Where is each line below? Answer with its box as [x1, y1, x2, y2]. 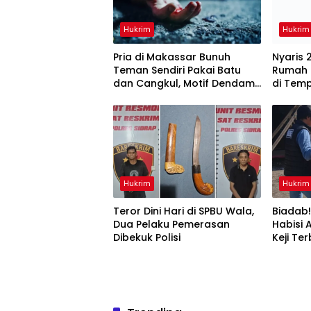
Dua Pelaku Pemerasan [113, 217, 230, 232]
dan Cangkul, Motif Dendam [113, 76, 255, 91]
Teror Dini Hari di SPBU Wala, [113, 204, 254, 219]
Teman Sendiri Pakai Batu [113, 63, 241, 78]
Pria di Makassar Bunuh [113, 50, 230, 65]
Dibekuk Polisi [113, 230, 180, 245]
